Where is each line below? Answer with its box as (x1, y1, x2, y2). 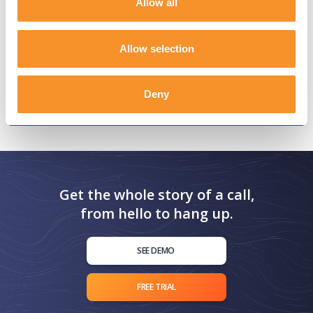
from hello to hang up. (80, 204, 233, 224)
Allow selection (119, 42, 194, 54)
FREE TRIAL (137, 281, 176, 293)
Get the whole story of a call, (59, 185, 254, 205)
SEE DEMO (137, 245, 175, 257)
